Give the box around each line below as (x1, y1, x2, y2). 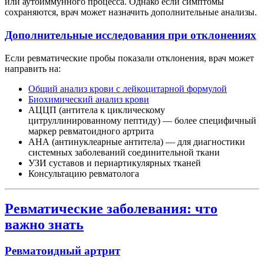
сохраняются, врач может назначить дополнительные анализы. (5, 7, 257, 18)
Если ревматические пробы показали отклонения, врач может (5, 52, 254, 63)
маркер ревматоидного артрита (28, 126, 154, 136)
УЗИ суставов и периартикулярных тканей (28, 157, 201, 168)
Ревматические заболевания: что (5, 201, 217, 217)
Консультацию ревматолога (28, 168, 139, 179)
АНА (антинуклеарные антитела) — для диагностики (28, 136, 245, 147)
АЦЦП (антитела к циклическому (28, 104, 165, 115)
